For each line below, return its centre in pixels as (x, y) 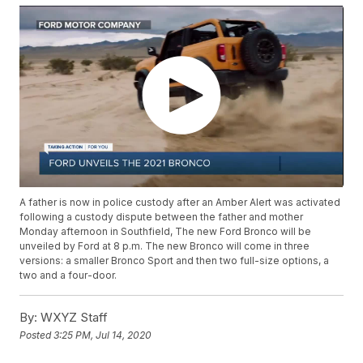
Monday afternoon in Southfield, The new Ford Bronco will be (166, 232)
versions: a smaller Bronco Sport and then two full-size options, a (175, 261)
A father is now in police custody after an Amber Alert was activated (180, 203)
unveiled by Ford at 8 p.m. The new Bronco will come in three (165, 246)
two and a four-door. (68, 275)
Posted (37, 335)
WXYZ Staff (73, 318)
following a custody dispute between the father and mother (162, 217)
